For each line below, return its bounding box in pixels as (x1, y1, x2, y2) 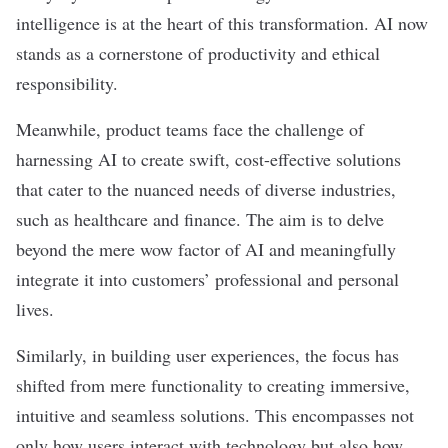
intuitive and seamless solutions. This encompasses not (16, 403, 414, 427)
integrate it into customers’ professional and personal (16, 267, 399, 291)
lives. (16, 297, 54, 321)
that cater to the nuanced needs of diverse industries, (16, 177, 396, 201)
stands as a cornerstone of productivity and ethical (16, 41, 380, 65)
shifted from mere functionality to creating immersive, (16, 373, 410, 397)
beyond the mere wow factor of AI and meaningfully (16, 237, 396, 261)
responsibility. (16, 71, 124, 95)
